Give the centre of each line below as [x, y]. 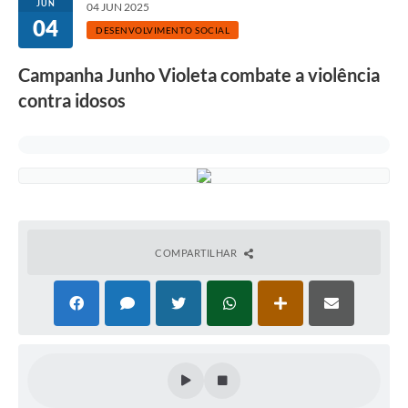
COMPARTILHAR [197, 253]
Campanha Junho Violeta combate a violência [199, 75]
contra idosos [72, 101]
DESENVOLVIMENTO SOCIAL [163, 31]
